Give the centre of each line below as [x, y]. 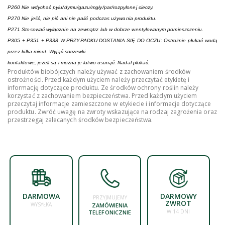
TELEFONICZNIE [110, 212]
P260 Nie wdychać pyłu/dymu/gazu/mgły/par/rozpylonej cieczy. [81, 7]
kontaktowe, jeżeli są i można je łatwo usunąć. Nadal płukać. [79, 62]
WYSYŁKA [41, 204]
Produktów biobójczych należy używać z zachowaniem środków [99, 71]
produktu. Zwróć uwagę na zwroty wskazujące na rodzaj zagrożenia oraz [112, 111]
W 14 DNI [179, 211]
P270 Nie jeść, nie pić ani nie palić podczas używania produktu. [82, 18]
